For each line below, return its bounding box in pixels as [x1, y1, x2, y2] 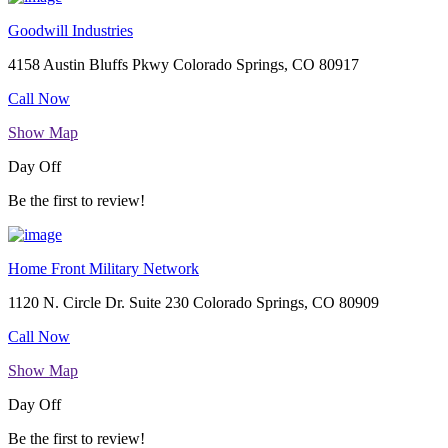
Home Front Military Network [8, 260, 199, 278]
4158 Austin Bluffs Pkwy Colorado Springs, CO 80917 [8, 56, 359, 74]
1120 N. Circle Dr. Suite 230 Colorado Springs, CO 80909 [8, 294, 379, 312]
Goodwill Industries [8, 22, 133, 40]
